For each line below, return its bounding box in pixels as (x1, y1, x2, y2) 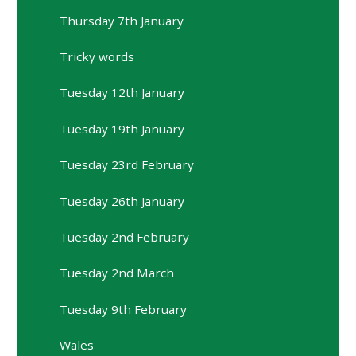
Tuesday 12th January (60, 84, 185, 101)
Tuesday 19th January (60, 120, 185, 137)
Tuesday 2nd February (60, 228, 190, 245)
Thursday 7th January (60, 12, 184, 29)
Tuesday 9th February (60, 300, 188, 317)
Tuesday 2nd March (60, 265, 175, 281)
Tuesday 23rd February (60, 157, 195, 173)
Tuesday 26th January (60, 192, 185, 209)
